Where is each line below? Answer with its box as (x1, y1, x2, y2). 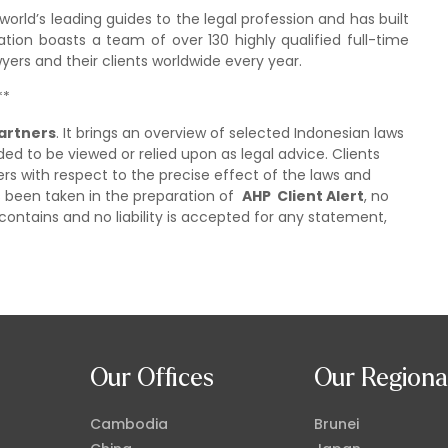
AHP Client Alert (241, 186, 364, 206)
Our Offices (89, 365, 214, 391)
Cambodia (89, 414, 168, 434)
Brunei (313, 414, 359, 434)
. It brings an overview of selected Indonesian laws (55, 123, 404, 143)
